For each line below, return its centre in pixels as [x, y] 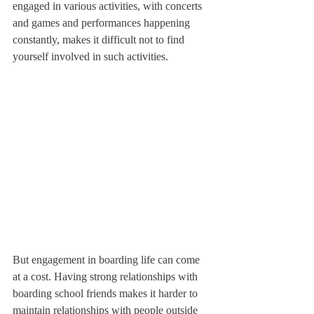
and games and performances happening [103, 23]
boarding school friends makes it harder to [107, 293]
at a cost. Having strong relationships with [107, 277]
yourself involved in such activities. [90, 56]
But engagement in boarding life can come [108, 260]
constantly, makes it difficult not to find [100, 40]
